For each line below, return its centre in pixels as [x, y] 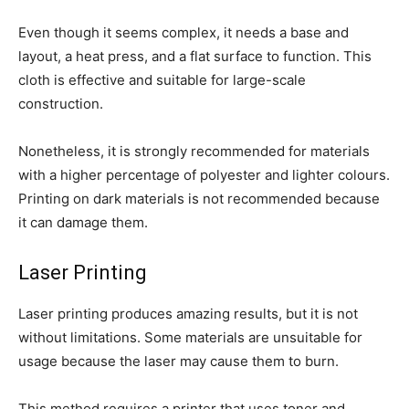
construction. [63, 104]
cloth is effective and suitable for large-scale [162, 80]
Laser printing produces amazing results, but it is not [188, 314]
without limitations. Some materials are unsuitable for [190, 338]
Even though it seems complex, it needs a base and [184, 33]
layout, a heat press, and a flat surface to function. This [195, 57]
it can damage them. [83, 223]
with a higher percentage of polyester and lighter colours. [204, 175]
